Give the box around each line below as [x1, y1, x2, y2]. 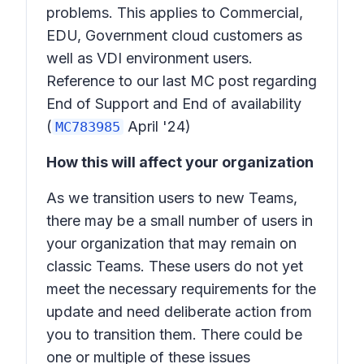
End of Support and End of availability [46, 95, 301, 112]
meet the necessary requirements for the [46, 280, 316, 297]
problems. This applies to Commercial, [46, 4, 303, 21]
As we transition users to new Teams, [46, 189, 297, 206]
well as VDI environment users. [46, 50, 253, 67]
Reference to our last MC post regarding [46, 72, 317, 89]
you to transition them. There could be [46, 326, 302, 343]
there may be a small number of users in [46, 212, 313, 229]
